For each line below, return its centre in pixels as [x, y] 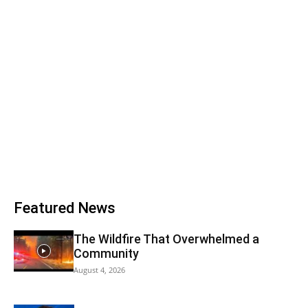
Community [106, 253]
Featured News [65, 208]
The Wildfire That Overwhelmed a [166, 239]
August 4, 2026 [99, 269]
